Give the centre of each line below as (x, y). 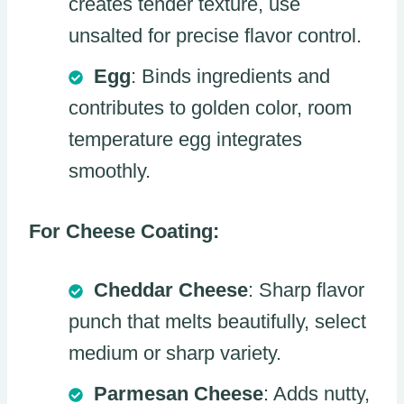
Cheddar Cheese (171, 290)
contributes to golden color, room (210, 108)
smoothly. (110, 171)
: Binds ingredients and (230, 77)
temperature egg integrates (185, 140)
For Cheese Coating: (124, 232)
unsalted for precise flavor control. (215, 36)
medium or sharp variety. (175, 353)
